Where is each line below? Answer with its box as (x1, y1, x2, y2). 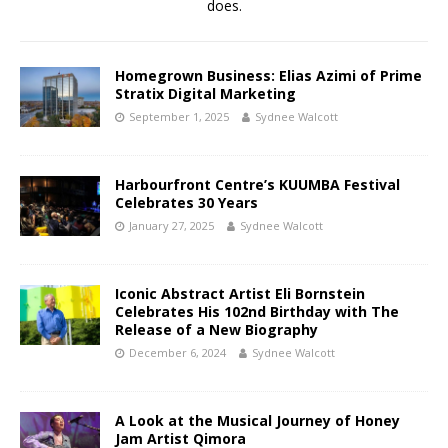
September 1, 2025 (129, 109, 229, 125)
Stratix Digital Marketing (115, 84, 296, 104)
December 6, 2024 (129, 345, 226, 361)
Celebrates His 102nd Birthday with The (115, 302, 399, 322)
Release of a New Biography (115, 320, 318, 340)
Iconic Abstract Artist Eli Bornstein (115, 284, 365, 304)
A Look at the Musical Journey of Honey (115, 411, 400, 431)
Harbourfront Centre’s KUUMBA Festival (115, 175, 400, 195)
